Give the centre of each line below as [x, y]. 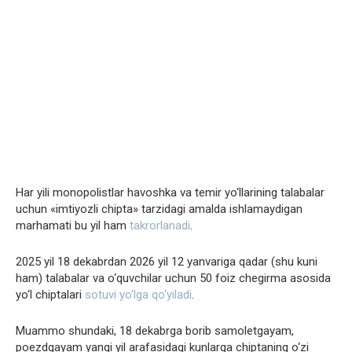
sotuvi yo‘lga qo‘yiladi [138, 294]
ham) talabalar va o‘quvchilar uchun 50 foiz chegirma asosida [173, 278]
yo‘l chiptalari [50, 294]
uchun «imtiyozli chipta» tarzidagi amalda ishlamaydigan [159, 209]
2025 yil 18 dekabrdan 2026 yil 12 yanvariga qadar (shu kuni [167, 261]
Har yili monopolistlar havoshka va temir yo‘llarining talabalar [170, 192]
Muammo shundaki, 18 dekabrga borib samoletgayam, [155, 330]
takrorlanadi [160, 225]
